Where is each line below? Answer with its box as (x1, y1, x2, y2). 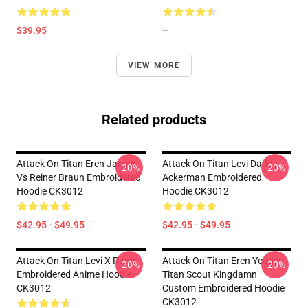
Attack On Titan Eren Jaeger (16, 158, 136, 169)
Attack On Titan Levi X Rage (16, 255, 135, 266)
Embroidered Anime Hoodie (16, 269, 132, 280)
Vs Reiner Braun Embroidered (16, 172, 141, 183)
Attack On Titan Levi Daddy (162, 158, 278, 169)
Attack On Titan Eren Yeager (162, 255, 282, 266)
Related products (102, 111, 206, 128)
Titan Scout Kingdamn (162, 269, 257, 280)
